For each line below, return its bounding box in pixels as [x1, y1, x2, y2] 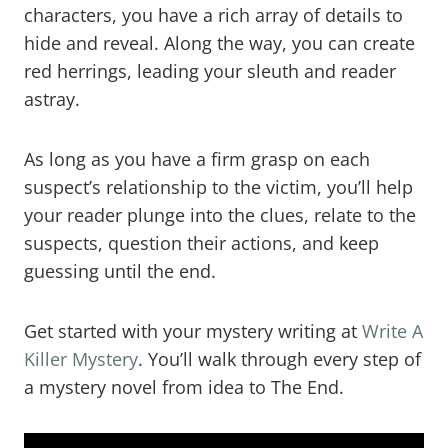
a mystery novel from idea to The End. [24, 374, 349, 399]
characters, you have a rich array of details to [24, 2, 403, 27]
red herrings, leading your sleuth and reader [24, 58, 396, 83]
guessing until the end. [24, 258, 216, 283]
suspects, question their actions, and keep [24, 230, 379, 255]
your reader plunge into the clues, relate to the [24, 202, 416, 227]
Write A [362, 318, 423, 343]
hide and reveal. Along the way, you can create [24, 30, 415, 55]
